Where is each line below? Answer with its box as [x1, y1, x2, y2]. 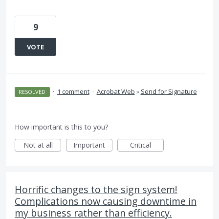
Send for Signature [140, 87, 197, 96]
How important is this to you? [15, 122, 108, 131]
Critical [130, 140, 151, 150]
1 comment [57, 87, 89, 96]
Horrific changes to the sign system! [15, 183, 177, 196]
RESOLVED [19, 88, 46, 95]
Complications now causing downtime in [15, 195, 197, 208]
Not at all [23, 140, 53, 150]
